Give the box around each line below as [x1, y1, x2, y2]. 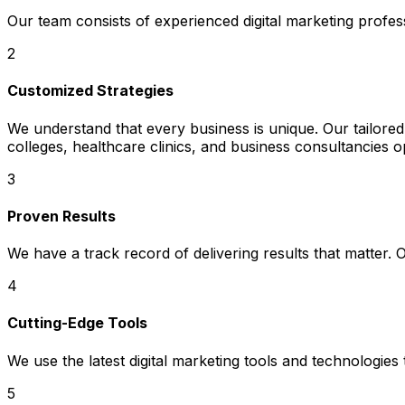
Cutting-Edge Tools [7, 314, 147, 333]
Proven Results [7, 206, 116, 225]
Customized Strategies [7, 81, 174, 100]
